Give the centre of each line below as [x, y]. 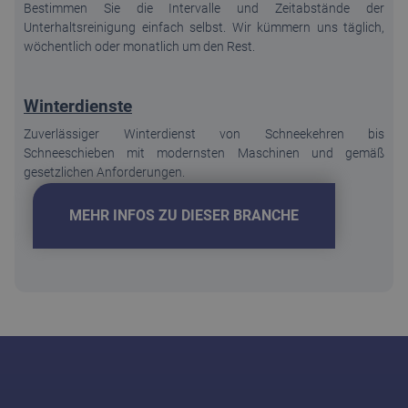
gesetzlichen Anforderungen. [104, 172]
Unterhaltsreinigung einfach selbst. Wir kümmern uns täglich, [204, 27]
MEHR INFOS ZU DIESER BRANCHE [184, 215]
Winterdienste [78, 106]
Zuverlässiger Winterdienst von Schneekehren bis [204, 133]
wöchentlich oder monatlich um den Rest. [139, 46]
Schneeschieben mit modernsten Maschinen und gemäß [204, 153]
